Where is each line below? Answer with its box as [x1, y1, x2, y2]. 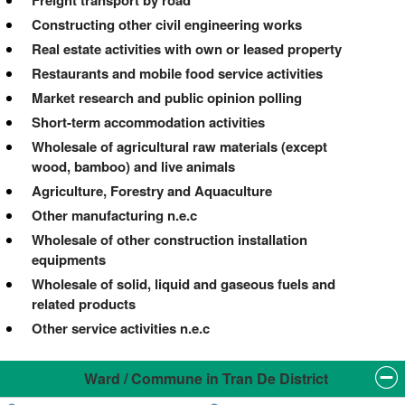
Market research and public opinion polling [32, 87, 302, 108]
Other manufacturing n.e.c [32, 204, 197, 225]
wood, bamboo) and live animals [32, 155, 235, 176]
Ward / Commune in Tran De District [84, 367, 328, 389]
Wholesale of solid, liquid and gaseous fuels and [32, 273, 335, 294]
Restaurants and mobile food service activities [32, 62, 323, 83]
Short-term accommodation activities [32, 111, 265, 132]
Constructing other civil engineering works [32, 14, 302, 34]
